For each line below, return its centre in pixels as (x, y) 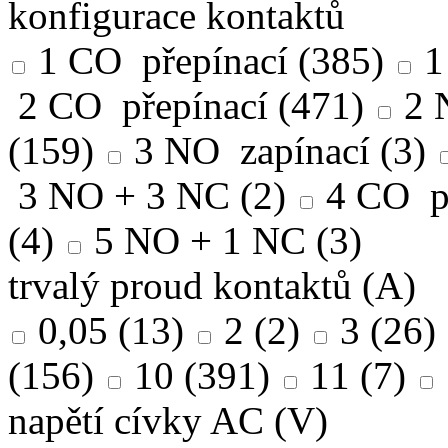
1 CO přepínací (163, 61)
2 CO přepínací (143, 106)
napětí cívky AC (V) (168, 421)
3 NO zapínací (252, 151)
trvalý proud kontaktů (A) (212, 286)
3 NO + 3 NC (124, 196)
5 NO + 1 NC (200, 241)
